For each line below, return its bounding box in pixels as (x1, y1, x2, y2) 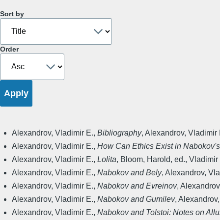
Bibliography (97, 129, 141, 137)
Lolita (97, 155, 116, 164)
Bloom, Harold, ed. (120, 155, 185, 164)
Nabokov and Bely (97, 168, 162, 177)
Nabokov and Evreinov (97, 182, 177, 191)
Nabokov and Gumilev (97, 195, 175, 204)
